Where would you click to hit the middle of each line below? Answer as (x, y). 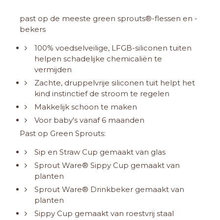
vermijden (53, 70)
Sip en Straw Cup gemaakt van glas (100, 152)
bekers (33, 29)
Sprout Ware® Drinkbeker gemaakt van (109, 190)
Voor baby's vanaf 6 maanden (89, 120)
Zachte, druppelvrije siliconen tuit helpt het (115, 83)
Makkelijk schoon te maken (86, 107)
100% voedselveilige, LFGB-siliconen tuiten (113, 48)
